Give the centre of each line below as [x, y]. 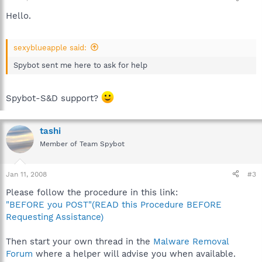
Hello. [18, 16]
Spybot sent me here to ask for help [80, 65]
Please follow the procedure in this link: [92, 192]
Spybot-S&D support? [54, 98]
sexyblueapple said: [50, 47]
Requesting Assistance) [55, 217]
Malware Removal [191, 241]
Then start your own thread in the [80, 241]
